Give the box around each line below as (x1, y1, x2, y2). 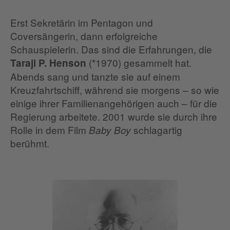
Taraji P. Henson (10, 56, 86, 70)
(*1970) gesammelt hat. (86, 55, 191, 70)
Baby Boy (89, 123, 131, 137)
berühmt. (10, 136, 49, 150)
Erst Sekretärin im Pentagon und (10, 15, 153, 30)
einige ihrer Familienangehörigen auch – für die (10, 96, 217, 110)
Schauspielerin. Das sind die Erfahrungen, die (10, 42, 212, 56)
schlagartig (131, 123, 182, 137)
